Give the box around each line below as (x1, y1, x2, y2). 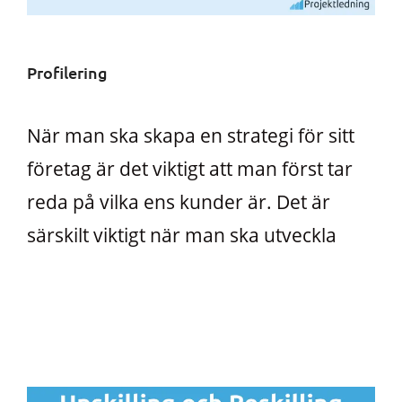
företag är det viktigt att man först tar (27, 156, 353, 181)
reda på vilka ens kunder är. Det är (27, 189, 330, 214)
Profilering (27, 62, 108, 83)
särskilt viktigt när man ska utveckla (27, 223, 336, 248)
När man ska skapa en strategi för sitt (27, 123, 354, 148)
